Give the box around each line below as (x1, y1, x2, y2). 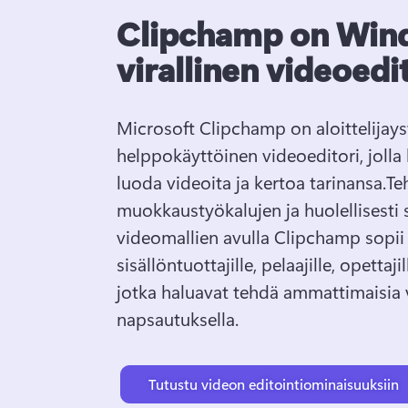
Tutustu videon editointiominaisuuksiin (148, 373, 399, 393)
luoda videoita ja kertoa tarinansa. (117, 168, 386, 194)
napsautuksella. (117, 305, 239, 331)
